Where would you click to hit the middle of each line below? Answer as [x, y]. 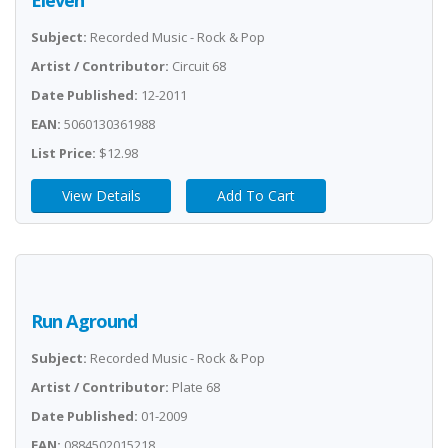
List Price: [63, 153]
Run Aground [84, 321]
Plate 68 [194, 387]
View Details [101, 195]
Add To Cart [256, 195]
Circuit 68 [197, 66]
